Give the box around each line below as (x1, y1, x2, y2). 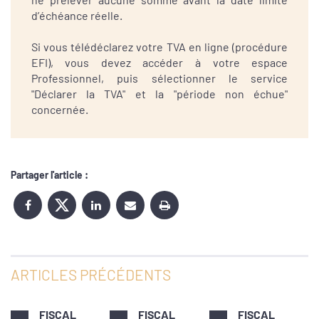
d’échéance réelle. (31, 9, 122, 23)
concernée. (31, 103, 88, 117)
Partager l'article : (11, 168, 88, 181)
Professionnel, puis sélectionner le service (31, 71, 288, 85)
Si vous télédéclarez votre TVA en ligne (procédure (31, 40, 288, 54)
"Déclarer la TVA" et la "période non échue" (31, 87, 288, 101)
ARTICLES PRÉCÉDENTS (11, 265, 171, 283)
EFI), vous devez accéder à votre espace (31, 56, 288, 70)
